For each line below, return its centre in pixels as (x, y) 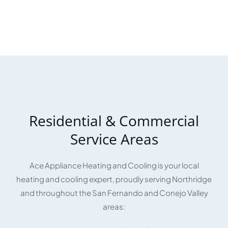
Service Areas (114, 139)
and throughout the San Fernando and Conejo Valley (114, 192)
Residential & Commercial (114, 120)
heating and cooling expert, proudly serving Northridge (114, 179)
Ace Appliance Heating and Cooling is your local (114, 165)
